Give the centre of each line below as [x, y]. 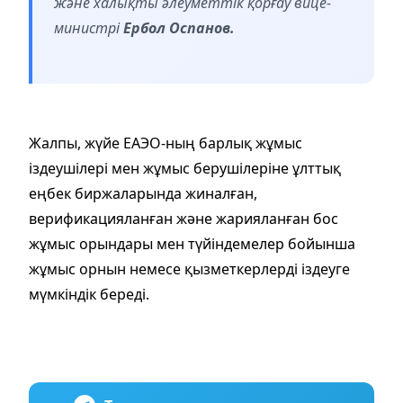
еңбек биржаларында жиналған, [143, 193]
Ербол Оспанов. [179, 27]
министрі [89, 27]
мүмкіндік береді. [89, 294]
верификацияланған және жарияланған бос [184, 218]
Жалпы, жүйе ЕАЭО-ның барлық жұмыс [166, 143]
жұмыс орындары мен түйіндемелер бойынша [192, 243]
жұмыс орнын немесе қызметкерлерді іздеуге [189, 269]
